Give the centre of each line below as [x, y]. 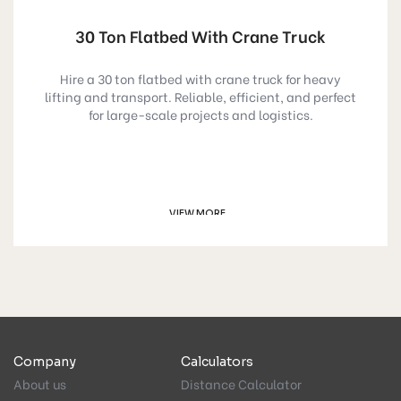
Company [45, 362]
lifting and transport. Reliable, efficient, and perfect [200, 96]
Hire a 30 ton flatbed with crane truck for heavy [200, 78]
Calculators [217, 362]
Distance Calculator [241, 384]
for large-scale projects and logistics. [200, 114]
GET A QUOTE [195, 245]
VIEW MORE [197, 213]
